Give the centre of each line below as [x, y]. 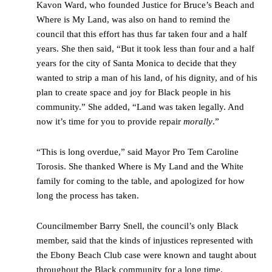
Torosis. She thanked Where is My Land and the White [140, 167]
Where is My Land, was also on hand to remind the [133, 20]
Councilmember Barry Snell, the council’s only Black [138, 226]
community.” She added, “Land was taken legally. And [140, 107]
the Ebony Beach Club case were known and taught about [146, 255]
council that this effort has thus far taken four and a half [142, 34]
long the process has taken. [89, 196]
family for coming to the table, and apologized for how [141, 181]
